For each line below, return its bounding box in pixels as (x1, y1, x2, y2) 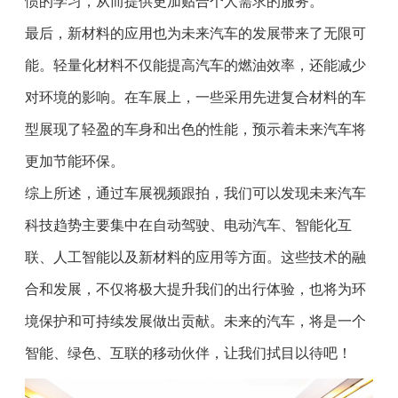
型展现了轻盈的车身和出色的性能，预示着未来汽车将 (25, 121, 367, 137)
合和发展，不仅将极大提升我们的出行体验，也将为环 (25, 281, 367, 297)
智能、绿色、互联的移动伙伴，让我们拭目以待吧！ (25, 345, 353, 361)
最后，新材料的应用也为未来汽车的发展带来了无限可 (25, 25, 367, 41)
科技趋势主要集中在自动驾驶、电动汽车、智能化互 (25, 217, 353, 233)
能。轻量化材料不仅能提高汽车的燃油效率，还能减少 (25, 57, 367, 73)
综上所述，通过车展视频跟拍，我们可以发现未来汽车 (25, 185, 367, 201)
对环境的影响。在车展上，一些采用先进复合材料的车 (25, 89, 367, 105)
